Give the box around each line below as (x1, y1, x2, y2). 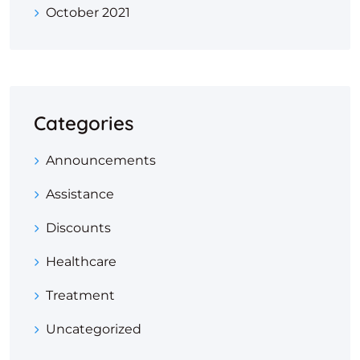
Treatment (46, 288, 115, 304)
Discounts (46, 220, 111, 236)
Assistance (46, 186, 114, 202)
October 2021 (46, 5, 130, 21)
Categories (34, 111, 133, 136)
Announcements (46, 153, 156, 169)
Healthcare (46, 254, 117, 270)
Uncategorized (46, 321, 141, 337)
